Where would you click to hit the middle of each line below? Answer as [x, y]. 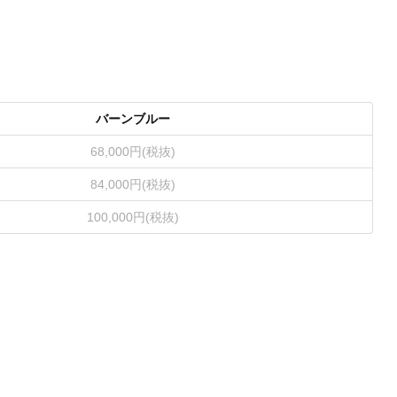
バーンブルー [133, 119]
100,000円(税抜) [133, 217]
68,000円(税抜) [133, 152]
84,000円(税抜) [133, 184]
